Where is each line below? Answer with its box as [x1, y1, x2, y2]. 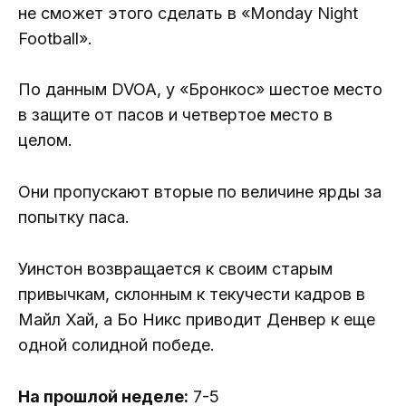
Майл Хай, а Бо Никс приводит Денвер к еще [18, 310, 375, 330]
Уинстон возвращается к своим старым [18, 259, 333, 279]
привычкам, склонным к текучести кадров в [18, 285, 365, 304]
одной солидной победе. [18, 335, 215, 355]
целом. [18, 130, 72, 150]
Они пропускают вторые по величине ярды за [18, 182, 382, 202]
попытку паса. [18, 208, 130, 227]
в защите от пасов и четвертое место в [18, 105, 333, 125]
